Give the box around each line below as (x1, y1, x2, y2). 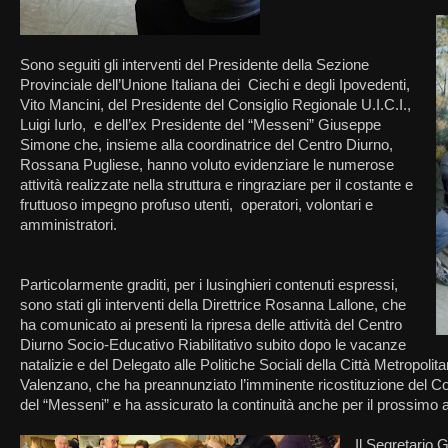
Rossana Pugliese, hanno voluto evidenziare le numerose (20, 156, 394, 173)
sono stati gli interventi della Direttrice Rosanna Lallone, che (20, 296, 406, 313)
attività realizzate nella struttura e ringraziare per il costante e (20, 176, 413, 193)
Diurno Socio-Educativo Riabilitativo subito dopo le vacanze (20, 336, 406, 353)
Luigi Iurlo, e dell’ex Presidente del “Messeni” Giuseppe (20, 116, 381, 133)
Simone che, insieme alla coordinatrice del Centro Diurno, (20, 136, 393, 153)
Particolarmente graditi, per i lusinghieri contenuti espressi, (20, 276, 398, 293)
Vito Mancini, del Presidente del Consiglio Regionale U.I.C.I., (20, 96, 411, 113)
